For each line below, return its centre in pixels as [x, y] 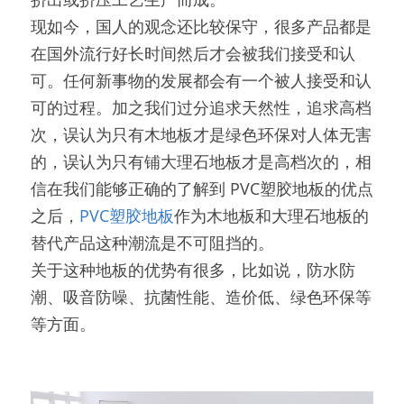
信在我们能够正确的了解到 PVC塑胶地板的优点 [202, 188]
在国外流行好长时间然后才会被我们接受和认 [193, 53]
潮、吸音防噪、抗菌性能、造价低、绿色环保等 [201, 297]
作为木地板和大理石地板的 [271, 216]
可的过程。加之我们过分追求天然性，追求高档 [201, 107]
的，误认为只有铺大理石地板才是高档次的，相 [201, 161]
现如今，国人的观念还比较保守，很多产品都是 [201, 26]
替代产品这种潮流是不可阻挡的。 [152, 243]
